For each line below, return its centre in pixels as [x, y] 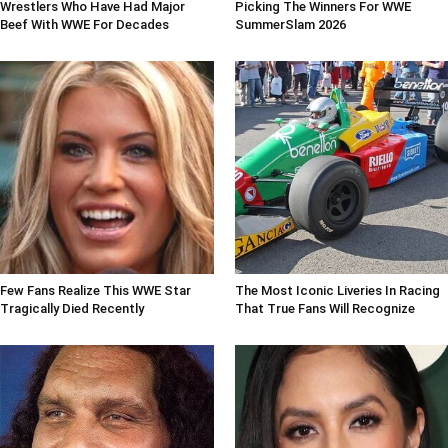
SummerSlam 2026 [290, 24]
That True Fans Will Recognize [324, 309]
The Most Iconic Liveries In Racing [337, 291]
